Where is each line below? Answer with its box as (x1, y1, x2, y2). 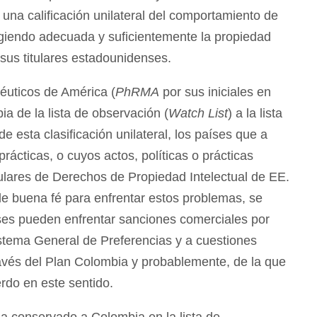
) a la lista (228, 105, 282, 120)
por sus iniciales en (159, 84, 271, 99)
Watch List (168, 105, 228, 120)
